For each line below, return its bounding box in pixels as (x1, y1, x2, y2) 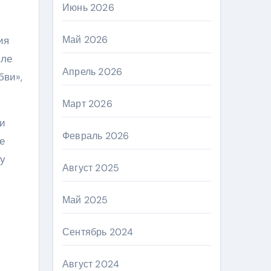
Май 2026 (62, 33, 108, 46)
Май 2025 (62, 194, 108, 206)
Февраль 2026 (62, 129, 129, 142)
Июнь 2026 (62, 1, 114, 14)
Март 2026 (62, 97, 113, 110)
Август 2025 (62, 162, 120, 174)
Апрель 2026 (62, 65, 123, 78)
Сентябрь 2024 (62, 226, 134, 238)
